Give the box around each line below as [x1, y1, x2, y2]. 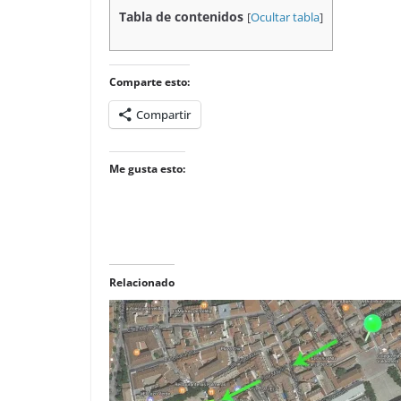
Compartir [136, 107, 191, 124]
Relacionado [109, 275, 175, 291]
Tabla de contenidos [119, 8, 243, 25]
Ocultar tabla [251, 10, 320, 25]
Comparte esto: [109, 74, 190, 90]
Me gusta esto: [109, 161, 185, 177]
